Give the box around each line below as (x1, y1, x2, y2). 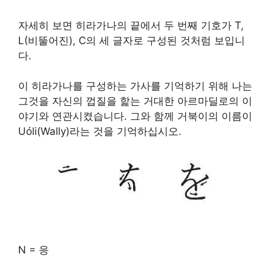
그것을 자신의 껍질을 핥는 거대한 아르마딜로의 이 (18, 95, 252, 107)
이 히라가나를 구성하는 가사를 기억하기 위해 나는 (18, 80, 252, 92)
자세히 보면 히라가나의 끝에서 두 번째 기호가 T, (18, 19, 244, 31)
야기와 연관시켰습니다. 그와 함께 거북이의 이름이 (18, 110, 252, 122)
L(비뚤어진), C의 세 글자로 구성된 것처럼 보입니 (18, 34, 245, 47)
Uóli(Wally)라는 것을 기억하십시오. (18, 125, 181, 137)
